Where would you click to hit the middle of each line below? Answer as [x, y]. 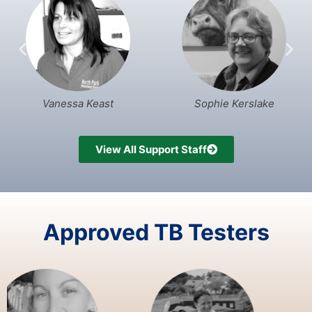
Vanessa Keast [78, 103]
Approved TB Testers [156, 232]
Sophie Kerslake [234, 103]
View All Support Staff [151, 149]
